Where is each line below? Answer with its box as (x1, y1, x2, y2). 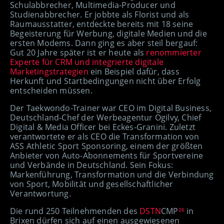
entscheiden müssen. (10, 85, 92, 96)
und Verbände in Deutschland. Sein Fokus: (10, 159, 173, 171)
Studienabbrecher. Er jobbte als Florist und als (10, 9, 189, 20)
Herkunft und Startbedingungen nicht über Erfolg (10, 75, 201, 87)
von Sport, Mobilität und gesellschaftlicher (10, 178, 173, 190)
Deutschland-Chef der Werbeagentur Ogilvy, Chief (10, 112, 201, 123)
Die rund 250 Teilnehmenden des (10, 205, 137, 217)
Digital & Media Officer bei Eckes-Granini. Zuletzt (10, 121, 196, 133)
